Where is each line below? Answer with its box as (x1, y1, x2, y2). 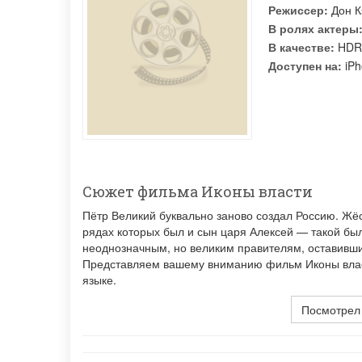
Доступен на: (268, 57, 342, 74)
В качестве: (268, 39, 335, 55)
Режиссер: (268, 2, 328, 18)
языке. (82, 271, 116, 288)
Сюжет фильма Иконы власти (82, 182, 313, 201)
